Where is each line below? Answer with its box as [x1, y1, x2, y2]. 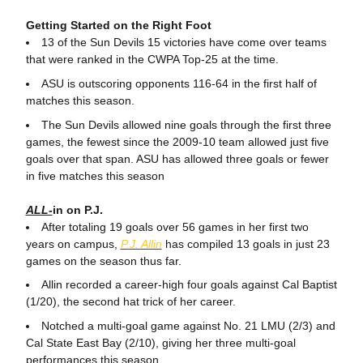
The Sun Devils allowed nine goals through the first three [41, 117, 331, 131]
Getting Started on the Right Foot [25, 19, 211, 32]
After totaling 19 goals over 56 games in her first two [41, 220, 309, 233]
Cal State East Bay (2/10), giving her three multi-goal [25, 336, 296, 349]
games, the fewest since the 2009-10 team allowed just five [25, 135, 329, 148]
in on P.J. [52, 203, 103, 216]
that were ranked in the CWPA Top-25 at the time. [25, 53, 279, 66]
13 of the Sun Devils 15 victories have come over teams [41, 36, 327, 49]
